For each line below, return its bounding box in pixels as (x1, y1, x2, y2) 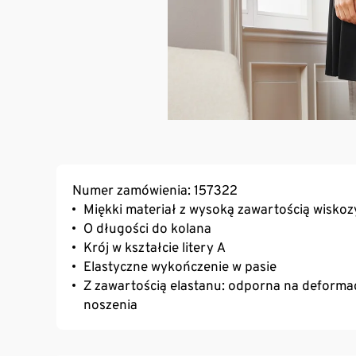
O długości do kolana (83, 220, 211, 237)
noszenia (83, 296, 137, 313)
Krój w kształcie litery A (83, 239, 226, 256)
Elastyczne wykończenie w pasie (83, 258, 277, 275)
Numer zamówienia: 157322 (72, 182, 238, 199)
